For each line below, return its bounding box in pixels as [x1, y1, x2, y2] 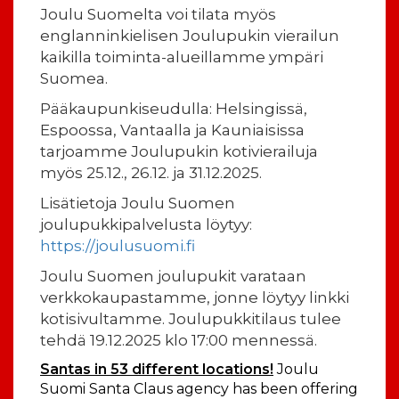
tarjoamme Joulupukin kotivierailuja [40, 142, 318, 160]
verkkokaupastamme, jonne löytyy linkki [40, 288, 349, 306]
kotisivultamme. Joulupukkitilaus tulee [40, 309, 341, 328]
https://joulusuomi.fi [40, 236, 195, 255]
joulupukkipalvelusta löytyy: [40, 215, 252, 233]
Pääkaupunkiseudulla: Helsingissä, [40, 99, 307, 118]
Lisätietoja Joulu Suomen [40, 193, 235, 212]
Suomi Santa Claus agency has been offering [40, 379, 358, 397]
